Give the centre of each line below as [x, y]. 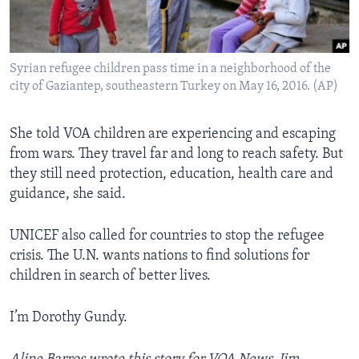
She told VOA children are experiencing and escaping [173, 135]
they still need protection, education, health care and [171, 175]
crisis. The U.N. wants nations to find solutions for [159, 256]
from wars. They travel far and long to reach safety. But [176, 155]
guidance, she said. [68, 195]
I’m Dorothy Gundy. [69, 318]
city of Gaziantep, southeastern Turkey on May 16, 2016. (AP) [174, 87]
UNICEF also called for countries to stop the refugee [167, 236]
